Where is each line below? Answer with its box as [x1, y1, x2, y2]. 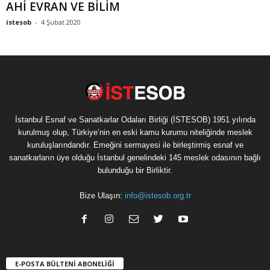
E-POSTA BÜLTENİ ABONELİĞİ [15, 259, 115, 268]
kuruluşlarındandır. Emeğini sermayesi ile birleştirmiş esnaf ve [27, 140, 243, 150]
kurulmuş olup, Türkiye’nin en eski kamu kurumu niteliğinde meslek [17, 128, 253, 137]
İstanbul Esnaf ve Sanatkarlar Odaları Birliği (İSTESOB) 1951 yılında [14, 115, 256, 125]
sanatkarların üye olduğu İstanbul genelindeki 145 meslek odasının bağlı [9, 153, 261, 163]
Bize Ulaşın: [79, 191, 125, 201]
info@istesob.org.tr [124, 191, 191, 201]
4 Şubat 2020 [41, 17, 81, 27]
